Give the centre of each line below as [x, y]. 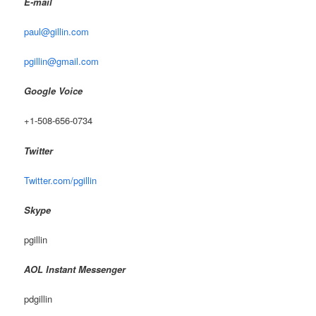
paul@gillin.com [57, 32]
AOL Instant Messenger [75, 269]
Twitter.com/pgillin [61, 180]
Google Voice [54, 91]
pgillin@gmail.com [62, 61]
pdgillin [38, 299]
